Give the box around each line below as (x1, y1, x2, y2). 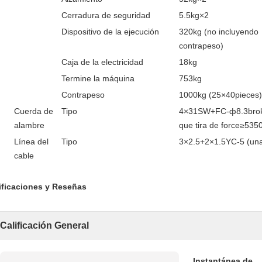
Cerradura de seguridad (61, 11, 150, 20)
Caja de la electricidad (61, 57, 143, 67)
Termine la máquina (61, 74, 135, 83)
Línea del (14, 137, 49, 146)
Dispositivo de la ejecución (61, 27, 159, 36)
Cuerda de (14, 106, 53, 116)
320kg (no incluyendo (179, 27, 258, 36)
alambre (14, 120, 44, 130)
